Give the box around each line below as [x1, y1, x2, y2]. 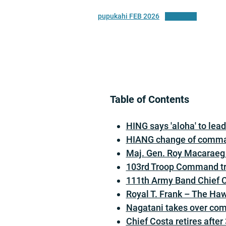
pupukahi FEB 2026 [98, 12, 159, 21]
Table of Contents [110, 93, 189, 105]
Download [164, 12, 197, 21]
